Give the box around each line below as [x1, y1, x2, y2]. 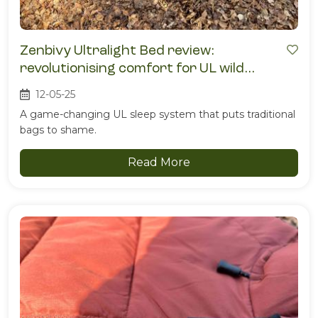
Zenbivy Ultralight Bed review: [20, 42, 214, 59]
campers [20, 77, 77, 94]
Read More [128, 155, 190, 170]
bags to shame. [20, 124, 97, 137]
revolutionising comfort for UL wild [20, 60, 244, 77]
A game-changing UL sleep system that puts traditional [20, 108, 295, 121]
